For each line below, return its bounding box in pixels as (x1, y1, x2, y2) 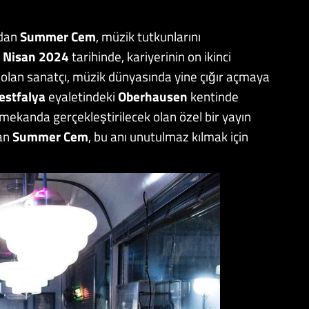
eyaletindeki (48, 86, 118, 107)
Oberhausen (118, 86, 190, 107)
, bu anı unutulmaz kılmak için (88, 126, 248, 147)
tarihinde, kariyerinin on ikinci (69, 46, 231, 67)
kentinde (190, 86, 239, 107)
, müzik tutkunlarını (96, 26, 201, 47)
